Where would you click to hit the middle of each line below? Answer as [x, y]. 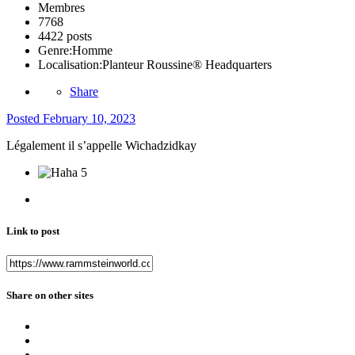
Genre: [55, 51]
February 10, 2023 [89, 119]
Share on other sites [50, 295]
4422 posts [65, 36]
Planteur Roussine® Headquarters [187, 65]
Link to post [33, 231]
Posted [25, 119]
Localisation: [70, 65]
